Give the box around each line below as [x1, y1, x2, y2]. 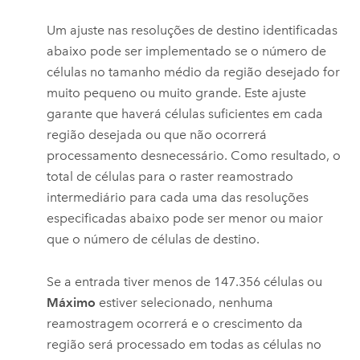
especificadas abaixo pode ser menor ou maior [47, 211, 324, 227]
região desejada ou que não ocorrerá [47, 127, 268, 143]
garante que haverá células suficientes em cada [47, 106, 324, 122]
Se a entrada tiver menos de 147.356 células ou [47, 273, 323, 289]
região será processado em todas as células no [47, 336, 322, 352]
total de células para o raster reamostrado [47, 169, 294, 185]
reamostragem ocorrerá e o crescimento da [47, 315, 304, 331]
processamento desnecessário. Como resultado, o [47, 148, 342, 164]
